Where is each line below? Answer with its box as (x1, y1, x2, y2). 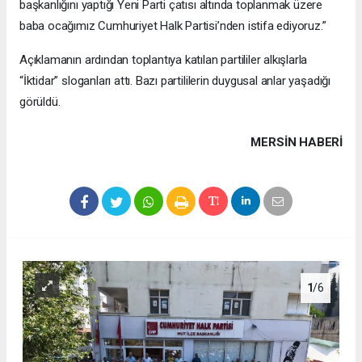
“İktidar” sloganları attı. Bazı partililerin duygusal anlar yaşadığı (19, 73, 330, 88)
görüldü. (19, 94, 61, 109)
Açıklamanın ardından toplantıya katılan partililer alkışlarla (19, 52, 308, 67)
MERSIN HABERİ (250, 134, 343, 149)
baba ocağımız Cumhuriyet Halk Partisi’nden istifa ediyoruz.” (19, 18, 326, 33)
